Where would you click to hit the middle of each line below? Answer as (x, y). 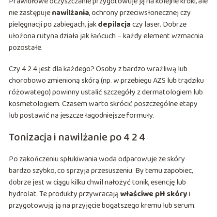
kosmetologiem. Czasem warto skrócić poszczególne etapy (103, 104)
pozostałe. (25, 48)
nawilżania (70, 13)
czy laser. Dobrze (158, 25)
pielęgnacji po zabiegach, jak (53, 25)
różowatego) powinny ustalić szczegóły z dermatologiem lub (106, 93)
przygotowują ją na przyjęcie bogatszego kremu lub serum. (102, 206)
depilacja (114, 25)
